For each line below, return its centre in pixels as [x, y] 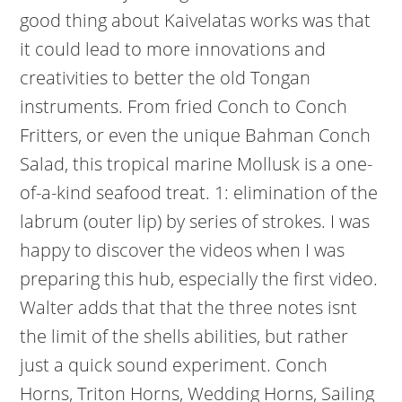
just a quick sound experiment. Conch [174, 365]
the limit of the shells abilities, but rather [184, 336]
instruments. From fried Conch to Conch [184, 106]
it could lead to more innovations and [173, 49]
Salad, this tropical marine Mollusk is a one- [197, 164]
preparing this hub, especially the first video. [199, 279]
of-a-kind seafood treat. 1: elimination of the [199, 192]
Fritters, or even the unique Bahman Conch [196, 135]
